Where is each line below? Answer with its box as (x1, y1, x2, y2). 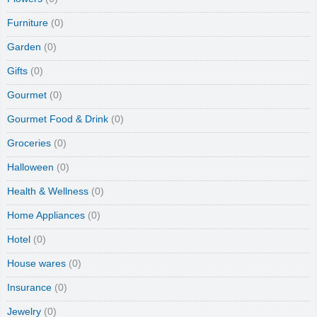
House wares (7, 258, 66, 270)
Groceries (7, 138, 51, 149)
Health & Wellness (7, 186, 88, 197)
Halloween (7, 162, 54, 173)
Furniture (7, 18, 48, 29)
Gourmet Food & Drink (7, 114, 108, 125)
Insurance (7, 282, 52, 294)
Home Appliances (7, 210, 85, 221)
